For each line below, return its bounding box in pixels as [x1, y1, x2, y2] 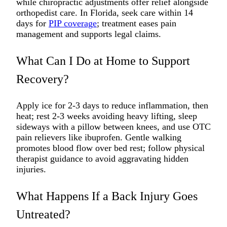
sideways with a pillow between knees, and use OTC [16, 121, 211, 132]
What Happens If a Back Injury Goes [16, 189, 198, 203]
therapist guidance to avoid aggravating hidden [16, 153, 188, 164]
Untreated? [16, 207, 70, 221]
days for [16, 18, 49, 28]
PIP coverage [49, 18, 97, 28]
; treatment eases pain [97, 18, 176, 28]
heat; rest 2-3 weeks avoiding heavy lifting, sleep [16, 110, 197, 121]
